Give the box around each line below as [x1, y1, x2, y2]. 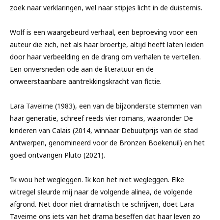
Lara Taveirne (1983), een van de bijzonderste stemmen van [10, 101, 202, 110]
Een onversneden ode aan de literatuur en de [10, 64, 154, 74]
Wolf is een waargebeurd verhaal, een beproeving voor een [10, 27, 197, 37]
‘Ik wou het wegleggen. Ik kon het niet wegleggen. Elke [10, 175, 184, 184]
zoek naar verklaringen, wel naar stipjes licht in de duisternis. [10, 3, 202, 12]
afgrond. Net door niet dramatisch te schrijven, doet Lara [10, 199, 194, 209]
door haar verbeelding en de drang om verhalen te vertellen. [10, 52, 201, 61]
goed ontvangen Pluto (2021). [10, 150, 105, 160]
